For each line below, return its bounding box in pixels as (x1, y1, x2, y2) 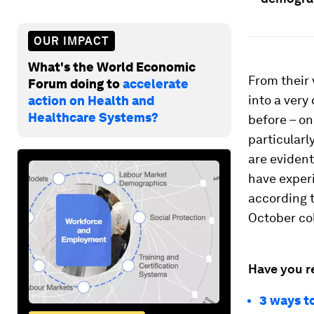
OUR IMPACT (34, 34, 109, 48)
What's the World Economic (28, 59, 196, 74)
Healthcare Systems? (28, 109, 158, 125)
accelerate (123, 76, 189, 91)
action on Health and (28, 93, 154, 108)
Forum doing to (28, 76, 123, 91)
